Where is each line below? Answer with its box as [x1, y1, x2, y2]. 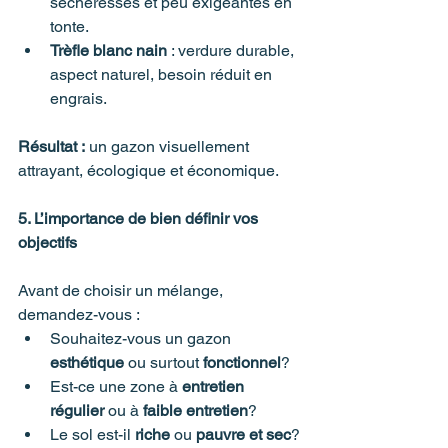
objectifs [18, 232, 77, 252]
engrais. [50, 88, 107, 108]
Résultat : [18, 136, 85, 156]
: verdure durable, [167, 40, 298, 60]
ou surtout [124, 352, 203, 372]
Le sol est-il [50, 424, 135, 444]
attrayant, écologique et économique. [18, 160, 279, 180]
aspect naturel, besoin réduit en [50, 64, 276, 84]
